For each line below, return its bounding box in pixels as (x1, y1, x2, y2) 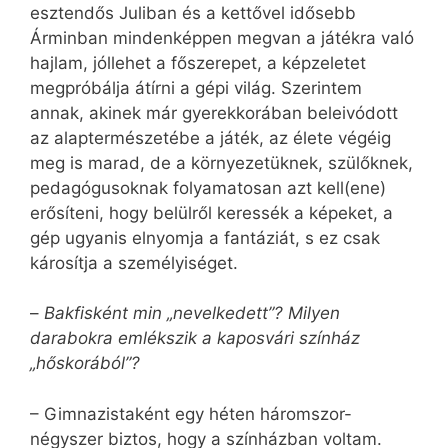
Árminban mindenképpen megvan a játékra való (30, 27, 414, 48)
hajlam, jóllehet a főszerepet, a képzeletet (30, 52, 366, 73)
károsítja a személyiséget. (30, 252, 238, 273)
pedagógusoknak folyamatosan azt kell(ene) (30, 177, 386, 198)
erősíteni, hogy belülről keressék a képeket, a (30, 202, 393, 223)
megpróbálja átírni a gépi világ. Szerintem (30, 77, 362, 98)
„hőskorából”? (30, 353, 140, 374)
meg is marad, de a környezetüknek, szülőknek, (30, 152, 413, 173)
